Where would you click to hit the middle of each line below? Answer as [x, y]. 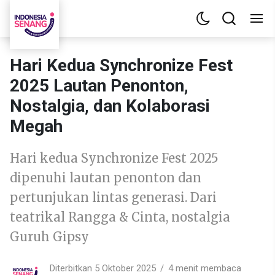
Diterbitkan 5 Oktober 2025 [103, 268]
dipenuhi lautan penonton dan [106, 178]
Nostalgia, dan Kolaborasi [110, 106]
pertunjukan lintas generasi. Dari [113, 197]
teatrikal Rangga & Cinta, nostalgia [120, 217]
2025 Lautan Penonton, [99, 86]
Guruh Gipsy [49, 237]
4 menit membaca [205, 268]
